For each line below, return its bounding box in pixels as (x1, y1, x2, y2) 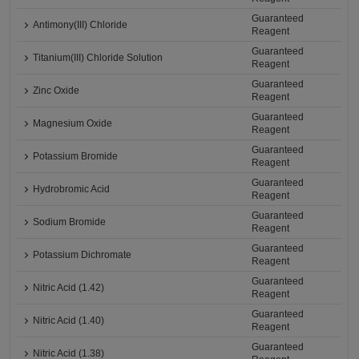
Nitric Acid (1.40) (33, 315, 105, 327)
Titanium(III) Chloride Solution (33, 52, 163, 64)
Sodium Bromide (33, 216, 107, 228)
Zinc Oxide (33, 85, 80, 97)
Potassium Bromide (33, 151, 119, 163)
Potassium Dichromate (33, 249, 132, 261)
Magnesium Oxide (33, 118, 113, 130)
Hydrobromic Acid (33, 184, 111, 196)
